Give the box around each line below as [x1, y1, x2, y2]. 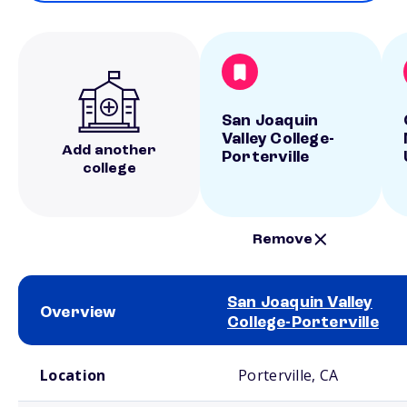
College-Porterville [227, 314, 379, 331]
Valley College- [222, 131, 334, 147]
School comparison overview [18, 348, 143, 357]
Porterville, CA [238, 365, 339, 385]
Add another [62, 144, 156, 158]
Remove [253, 232, 313, 247]
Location [40, 365, 106, 385]
